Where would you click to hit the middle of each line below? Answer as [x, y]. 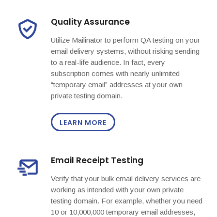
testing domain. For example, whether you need [127, 201]
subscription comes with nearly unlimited [115, 74]
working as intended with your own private [117, 190]
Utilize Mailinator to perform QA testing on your [125, 40]
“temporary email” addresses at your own [117, 85]
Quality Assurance [90, 22]
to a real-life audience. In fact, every [108, 62]
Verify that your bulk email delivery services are [126, 179]
